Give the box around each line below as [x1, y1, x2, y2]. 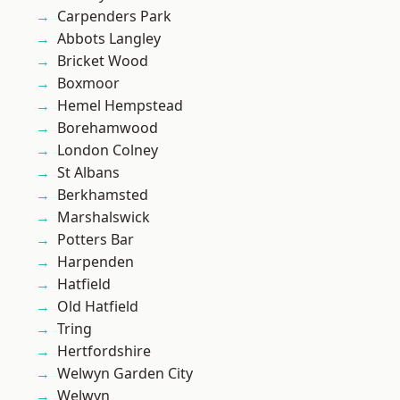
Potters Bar [57, 229, 134, 250]
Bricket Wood [57, 51, 148, 71]
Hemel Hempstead [57, 96, 183, 116]
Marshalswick [57, 207, 150, 228]
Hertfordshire [57, 341, 151, 362]
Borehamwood [57, 118, 158, 138]
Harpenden [57, 252, 134, 272]
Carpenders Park [57, 6, 171, 27]
